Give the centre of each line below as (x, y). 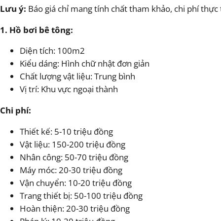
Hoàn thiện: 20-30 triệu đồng (75, 208)
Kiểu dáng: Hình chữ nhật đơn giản (85, 64)
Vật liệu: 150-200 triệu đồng (73, 144)
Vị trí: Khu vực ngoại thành (69, 89)
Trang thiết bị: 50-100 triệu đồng (81, 195)
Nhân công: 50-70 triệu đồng (74, 157)
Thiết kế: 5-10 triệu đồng (66, 131)
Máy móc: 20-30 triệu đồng (71, 170)
